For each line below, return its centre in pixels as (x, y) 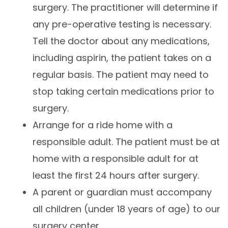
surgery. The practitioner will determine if (125, 7)
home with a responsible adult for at (116, 159)
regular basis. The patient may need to (121, 75)
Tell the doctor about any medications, (121, 41)
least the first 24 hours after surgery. (116, 175)
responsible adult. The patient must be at (126, 142)
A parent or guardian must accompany (122, 192)
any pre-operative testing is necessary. (122, 24)
